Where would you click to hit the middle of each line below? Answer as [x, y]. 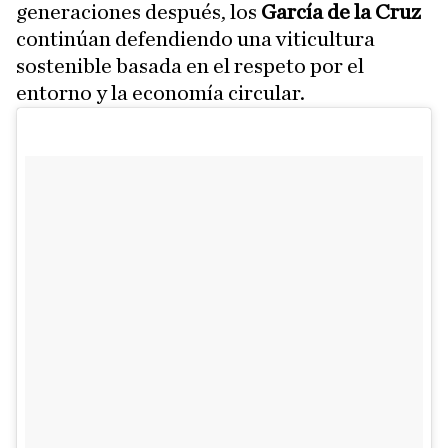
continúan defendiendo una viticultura [195, 39]
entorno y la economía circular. [160, 93]
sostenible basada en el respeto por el [190, 66]
